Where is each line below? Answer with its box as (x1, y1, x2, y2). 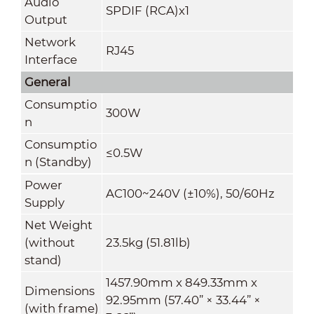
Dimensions (24, 283, 95, 298)
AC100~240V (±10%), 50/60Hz (105, 186, 275, 200)
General (24, 74, 71, 89)
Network (24, 34, 76, 49)
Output (24, 12, 67, 27)
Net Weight (24, 217, 93, 232)
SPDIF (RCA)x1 (105, 3, 189, 18)
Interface (24, 52, 77, 67)
